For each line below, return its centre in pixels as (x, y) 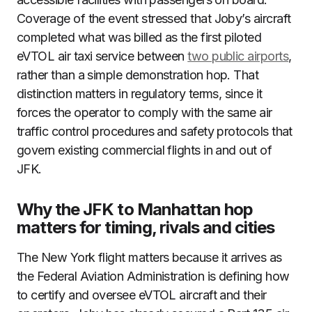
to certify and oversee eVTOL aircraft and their (142, 295)
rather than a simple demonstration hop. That (138, 75)
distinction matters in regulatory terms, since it (140, 94)
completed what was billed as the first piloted (139, 37)
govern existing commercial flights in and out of (145, 150)
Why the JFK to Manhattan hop (135, 209)
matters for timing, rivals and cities (146, 227)
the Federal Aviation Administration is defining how (153, 276)
